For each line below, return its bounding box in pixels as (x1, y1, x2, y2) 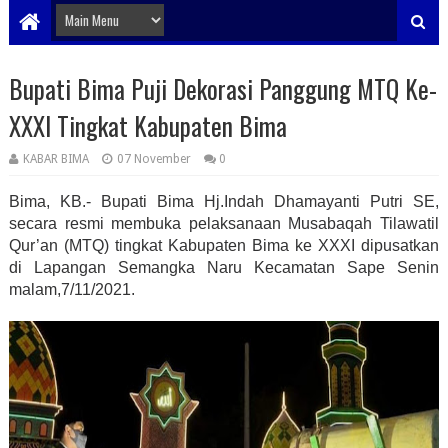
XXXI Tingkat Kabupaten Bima (8, 107, 287, 144)
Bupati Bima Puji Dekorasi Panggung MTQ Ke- (8, 70, 437, 107)
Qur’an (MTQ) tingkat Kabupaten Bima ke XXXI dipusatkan (8, 237, 440, 254)
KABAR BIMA (22, 152, 89, 166)
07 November (116, 152, 191, 166)
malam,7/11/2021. (8, 281, 135, 298)
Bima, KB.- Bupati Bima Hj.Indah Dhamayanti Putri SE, (8, 193, 440, 210)
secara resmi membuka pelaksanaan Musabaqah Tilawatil (8, 215, 440, 232)
